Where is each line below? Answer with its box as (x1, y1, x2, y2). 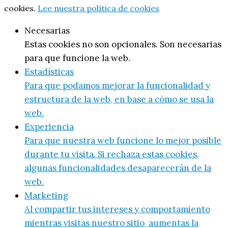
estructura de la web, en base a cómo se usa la (24, 94, 214, 105)
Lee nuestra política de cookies (38, 3, 159, 14)
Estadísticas (24, 66, 74, 78)
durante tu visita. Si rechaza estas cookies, (24, 149, 199, 160)
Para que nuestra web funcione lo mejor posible (24, 135, 221, 147)
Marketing (24, 190, 68, 202)
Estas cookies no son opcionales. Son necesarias (24, 39, 221, 50)
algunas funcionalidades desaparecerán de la (24, 162, 211, 174)
